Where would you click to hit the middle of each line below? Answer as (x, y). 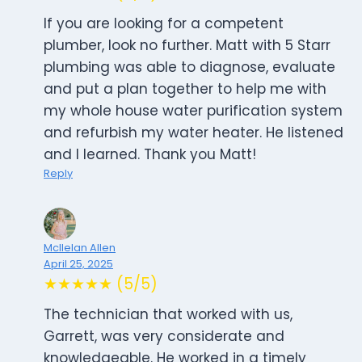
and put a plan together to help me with (185, 89)
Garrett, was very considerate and (164, 337)
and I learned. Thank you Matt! (150, 155)
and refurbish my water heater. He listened (194, 133)
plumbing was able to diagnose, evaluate (189, 67)
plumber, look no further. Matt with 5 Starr (187, 46)
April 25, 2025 (78, 264)
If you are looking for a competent (164, 24)
